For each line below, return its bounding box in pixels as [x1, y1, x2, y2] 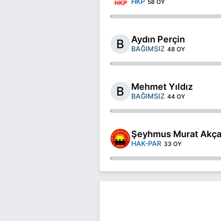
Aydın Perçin [131, 34, 185, 44]
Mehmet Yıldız [131, 81, 193, 92]
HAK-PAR [131, 139, 161, 147]
